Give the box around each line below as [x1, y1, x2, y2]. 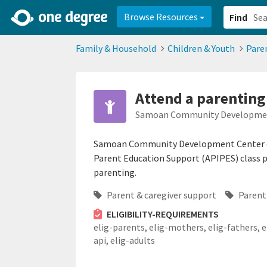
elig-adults [110, 234, 155, 246]
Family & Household [76, 42, 156, 54]
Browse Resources [124, 11, 200, 23]
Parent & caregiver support [105, 189, 216, 201]
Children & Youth [167, 42, 235, 54]
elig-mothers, [149, 221, 208, 233]
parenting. [94, 166, 136, 178]
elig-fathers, [208, 221, 262, 233]
